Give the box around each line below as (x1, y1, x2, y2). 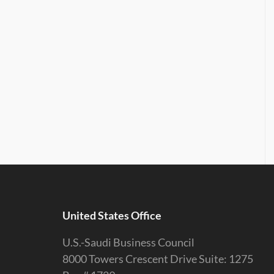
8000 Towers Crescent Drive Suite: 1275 (62, 252, 253, 265)
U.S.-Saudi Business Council (62, 235, 194, 249)
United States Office (62, 209, 161, 222)
